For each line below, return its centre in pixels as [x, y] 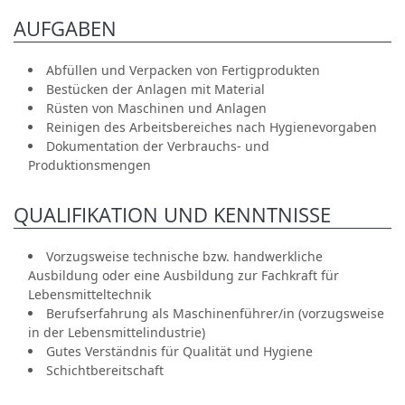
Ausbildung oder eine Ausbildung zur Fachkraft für [184, 275]
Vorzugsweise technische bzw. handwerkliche [184, 256]
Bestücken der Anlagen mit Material [155, 89]
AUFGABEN [65, 28]
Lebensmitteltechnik [89, 294]
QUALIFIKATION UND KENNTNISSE [172, 215]
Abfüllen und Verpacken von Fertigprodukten [183, 70]
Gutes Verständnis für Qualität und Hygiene [179, 351]
